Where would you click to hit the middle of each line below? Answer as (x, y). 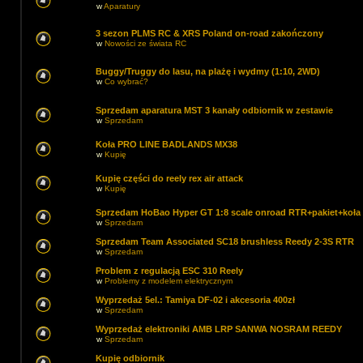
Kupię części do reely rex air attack (169, 178)
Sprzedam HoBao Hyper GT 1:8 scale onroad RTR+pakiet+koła (228, 212)
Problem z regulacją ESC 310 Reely (169, 271)
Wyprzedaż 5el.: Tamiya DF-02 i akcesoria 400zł (195, 300)
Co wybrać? (126, 81)
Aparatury (122, 6)
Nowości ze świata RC (145, 43)
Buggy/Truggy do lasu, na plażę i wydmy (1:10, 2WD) (208, 71)
